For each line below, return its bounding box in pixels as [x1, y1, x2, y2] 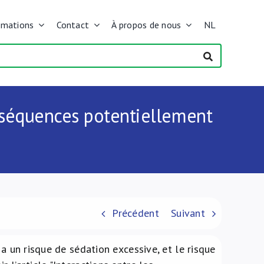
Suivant [171, 206, 205, 220]
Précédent [112, 206, 159, 220]
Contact [56, 19, 90, 31]
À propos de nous [111, 19, 181, 31]
